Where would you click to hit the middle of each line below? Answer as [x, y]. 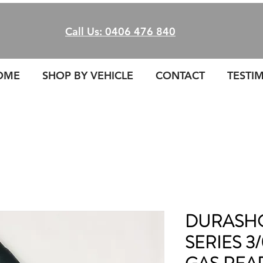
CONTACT [180, 75]
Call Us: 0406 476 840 [120, 31]
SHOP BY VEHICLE [88, 75]
